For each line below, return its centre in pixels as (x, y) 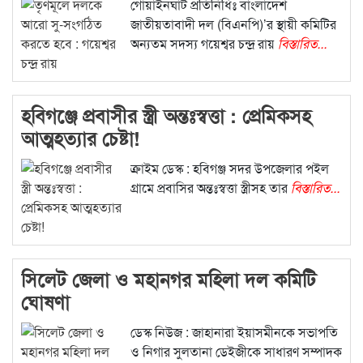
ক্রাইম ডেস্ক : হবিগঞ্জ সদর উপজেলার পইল (229, 169)
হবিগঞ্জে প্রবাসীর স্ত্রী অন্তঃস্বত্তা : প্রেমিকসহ (166, 115)
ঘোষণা (45, 302)
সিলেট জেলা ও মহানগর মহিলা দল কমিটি (169, 279)
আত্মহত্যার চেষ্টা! (81, 138)
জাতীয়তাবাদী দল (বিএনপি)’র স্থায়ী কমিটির (233, 24)
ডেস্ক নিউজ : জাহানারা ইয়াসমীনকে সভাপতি (234, 332)
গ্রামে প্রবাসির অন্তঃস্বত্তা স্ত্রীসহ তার (210, 188)
